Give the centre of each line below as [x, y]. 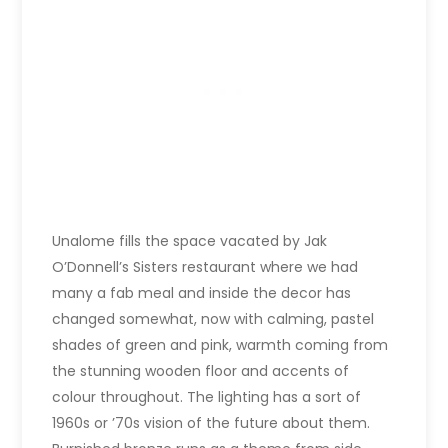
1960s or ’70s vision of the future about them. [211, 422]
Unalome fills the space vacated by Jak [190, 240]
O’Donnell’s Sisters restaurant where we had [205, 266]
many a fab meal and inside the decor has [202, 292]
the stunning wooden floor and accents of [201, 370]
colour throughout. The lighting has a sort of [207, 396]
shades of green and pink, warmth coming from [220, 344]
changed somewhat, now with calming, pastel [213, 318]
